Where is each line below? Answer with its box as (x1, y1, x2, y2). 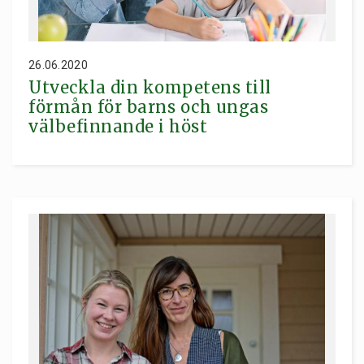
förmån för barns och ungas (28, 96, 268, 117)
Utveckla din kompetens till (28, 76, 271, 97)
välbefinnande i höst (28, 115, 207, 136)
